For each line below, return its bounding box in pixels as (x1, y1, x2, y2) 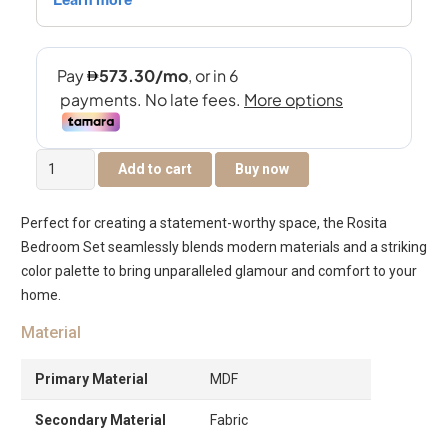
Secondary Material (35, 411, 166, 428)
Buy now (235, 160, 290, 177)
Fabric (210, 411, 248, 428)
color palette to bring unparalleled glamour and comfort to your (21, 262, 417, 279)
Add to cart (118, 160, 193, 177)
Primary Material (35, 370, 148, 387)
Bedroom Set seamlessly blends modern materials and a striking (21, 238, 427, 255)
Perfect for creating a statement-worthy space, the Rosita (21, 214, 387, 231)
